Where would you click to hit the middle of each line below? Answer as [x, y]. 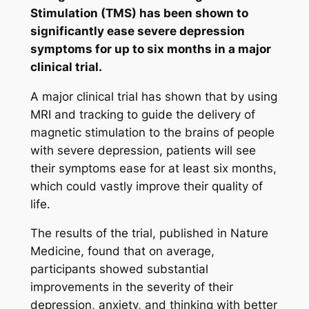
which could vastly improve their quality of [146, 186]
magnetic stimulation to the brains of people [152, 132]
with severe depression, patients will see [143, 150]
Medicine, [59, 251]
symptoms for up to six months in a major [150, 49]
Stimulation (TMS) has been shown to [139, 13]
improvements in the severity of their [131, 287]
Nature [249, 233]
